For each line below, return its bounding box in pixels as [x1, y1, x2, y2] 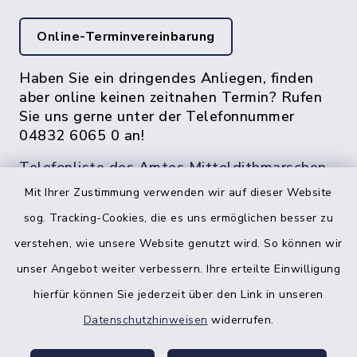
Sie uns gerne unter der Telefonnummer [19, 107, 295, 126]
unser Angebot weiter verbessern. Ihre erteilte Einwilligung [16, 261, 341, 277]
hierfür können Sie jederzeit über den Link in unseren [33, 287, 324, 302]
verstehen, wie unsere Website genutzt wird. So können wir [14, 236, 343, 251]
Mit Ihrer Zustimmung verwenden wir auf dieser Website [25, 185, 332, 200]
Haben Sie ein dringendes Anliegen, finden [19, 69, 314, 88]
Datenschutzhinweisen [83, 312, 208, 328]
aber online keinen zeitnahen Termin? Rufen [19, 88, 322, 107]
